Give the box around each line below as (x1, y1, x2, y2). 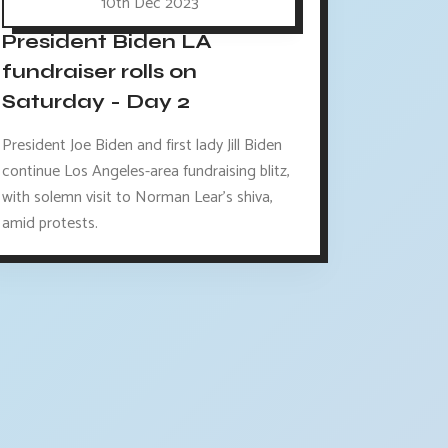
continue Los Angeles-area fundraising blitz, (2, 157, 291, 185)
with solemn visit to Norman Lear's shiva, (2, 183, 274, 211)
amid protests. (2, 209, 99, 237)
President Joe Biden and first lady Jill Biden (2, 131, 283, 159)
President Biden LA (2, 29, 213, 55)
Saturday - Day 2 (2, 89, 191, 115)
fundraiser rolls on (2, 59, 198, 85)
